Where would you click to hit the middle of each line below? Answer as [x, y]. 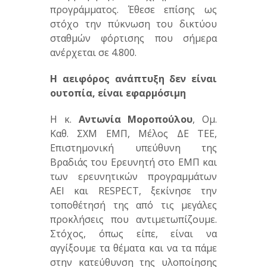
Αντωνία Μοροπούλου [136, 119]
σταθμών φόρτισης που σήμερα [133, 38]
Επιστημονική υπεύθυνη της [133, 148]
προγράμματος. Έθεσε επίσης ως [133, 10]
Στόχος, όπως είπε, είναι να [133, 234]
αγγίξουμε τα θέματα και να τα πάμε [133, 248]
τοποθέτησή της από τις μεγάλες [133, 205]
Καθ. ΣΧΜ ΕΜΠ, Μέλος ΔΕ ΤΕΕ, [133, 134]
